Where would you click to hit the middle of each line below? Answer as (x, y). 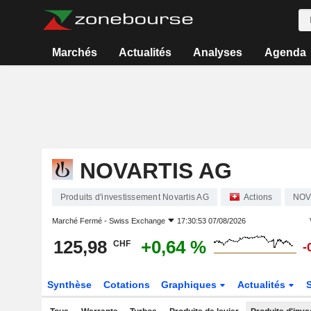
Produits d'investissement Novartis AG (134, 197)
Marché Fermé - (80, 221)
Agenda (285, 52)
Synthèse (69, 285)
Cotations (126, 285)
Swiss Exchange (137, 221)
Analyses (218, 52)
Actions (258, 197)
